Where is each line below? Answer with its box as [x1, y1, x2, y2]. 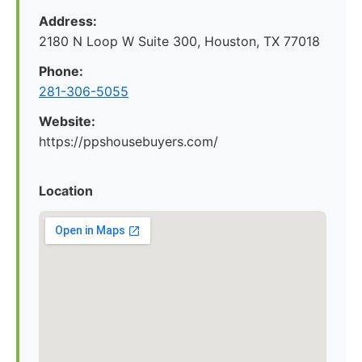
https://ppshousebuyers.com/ [39, 133, 218, 149]
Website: [39, 113, 95, 129]
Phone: [39, 63, 83, 79]
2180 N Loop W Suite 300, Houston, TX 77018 [39, 33, 320, 49]
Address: [39, 13, 97, 29]
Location [39, 183, 93, 199]
